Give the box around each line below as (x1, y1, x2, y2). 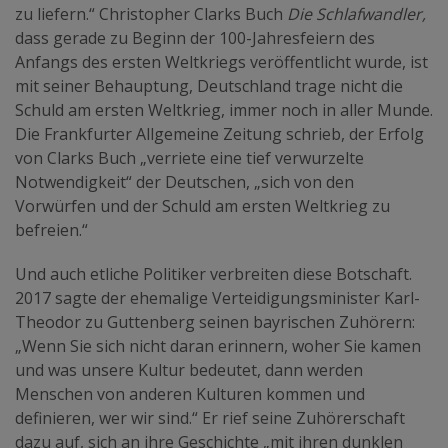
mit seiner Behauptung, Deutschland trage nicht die (15, 74, 403, 97)
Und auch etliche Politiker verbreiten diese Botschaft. (15, 262, 412, 285)
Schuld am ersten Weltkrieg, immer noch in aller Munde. (15, 98, 433, 121)
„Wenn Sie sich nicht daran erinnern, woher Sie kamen (15, 334, 421, 357)
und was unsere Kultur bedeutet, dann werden (15, 358, 363, 381)
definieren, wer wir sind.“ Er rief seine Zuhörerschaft (15, 406, 405, 429)
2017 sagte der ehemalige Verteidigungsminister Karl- (15, 286, 420, 309)
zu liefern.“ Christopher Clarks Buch (15, 2, 287, 25)
